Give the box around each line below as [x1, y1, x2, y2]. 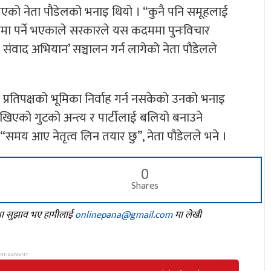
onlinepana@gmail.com [75, 207, 172, 224]
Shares [131, 178, 159, 195]
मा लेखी [172, 207, 201, 224]
